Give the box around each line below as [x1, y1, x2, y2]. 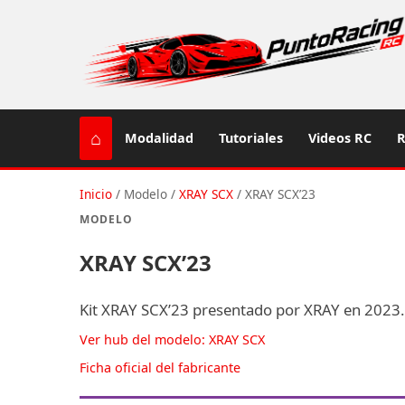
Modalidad [125, 129, 193, 147]
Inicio [80, 184, 112, 202]
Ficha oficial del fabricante [80, 358, 240, 376]
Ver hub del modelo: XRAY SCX [80, 330, 265, 348]
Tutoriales [219, 129, 283, 147]
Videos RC [308, 129, 372, 147]
